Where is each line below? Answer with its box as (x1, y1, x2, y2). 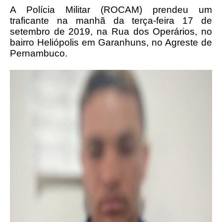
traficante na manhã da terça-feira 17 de (10, 15, 212, 26)
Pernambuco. (10, 48, 67, 58)
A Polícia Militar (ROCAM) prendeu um (10, 4, 212, 15)
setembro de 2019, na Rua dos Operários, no (10, 26, 212, 37)
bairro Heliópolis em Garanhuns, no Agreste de (10, 37, 212, 48)
